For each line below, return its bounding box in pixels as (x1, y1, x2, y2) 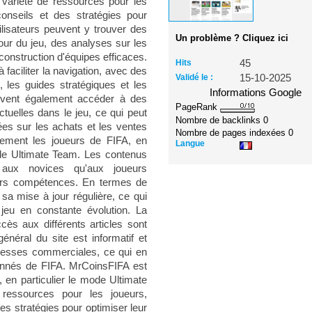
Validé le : (175, 72, 214, 82)
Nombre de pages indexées (175, 127, 289, 138)
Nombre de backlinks (175, 114, 264, 125)
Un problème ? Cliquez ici (175, 33, 289, 43)
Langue (175, 138, 205, 148)
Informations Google (210, 87, 302, 98)
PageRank (175, 102, 221, 112)
